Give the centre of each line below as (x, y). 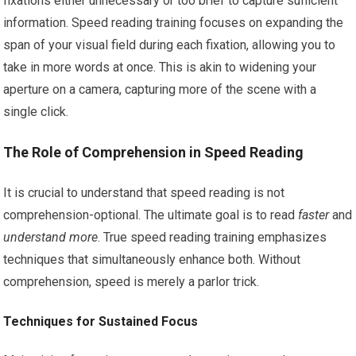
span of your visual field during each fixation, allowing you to (170, 45)
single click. (36, 112)
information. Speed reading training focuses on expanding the (174, 23)
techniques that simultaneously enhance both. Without (152, 260)
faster (314, 215)
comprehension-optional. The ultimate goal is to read (151, 215)
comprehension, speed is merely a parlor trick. (132, 282)
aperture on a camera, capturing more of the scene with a (160, 90)
